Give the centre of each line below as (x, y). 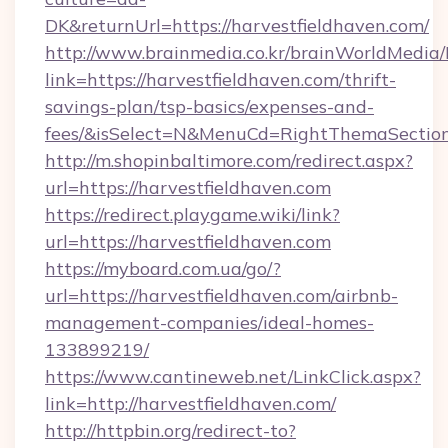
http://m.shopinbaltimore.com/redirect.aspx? (229, 160)
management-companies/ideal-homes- (209, 322)
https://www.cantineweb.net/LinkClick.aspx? (233, 376)
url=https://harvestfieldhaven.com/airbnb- (221, 295)
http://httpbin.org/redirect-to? (170, 430)
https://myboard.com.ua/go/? (163, 268)
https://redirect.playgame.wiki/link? (192, 214)
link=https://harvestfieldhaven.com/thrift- (220, 79)
